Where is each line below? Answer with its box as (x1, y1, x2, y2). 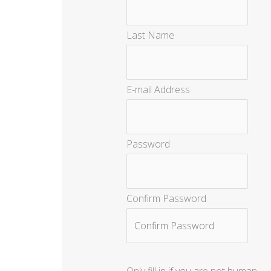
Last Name (126, 28, 174, 42)
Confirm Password (126, 192, 206, 206)
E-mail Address (126, 83, 190, 97)
